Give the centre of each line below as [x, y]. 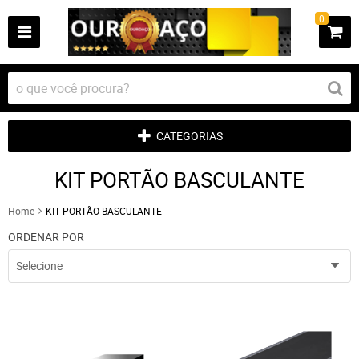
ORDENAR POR [46, 237]
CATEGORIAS [190, 136]
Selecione [39, 266]
